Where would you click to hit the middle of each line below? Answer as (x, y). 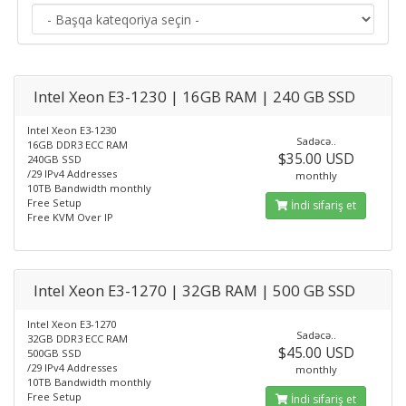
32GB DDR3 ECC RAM (77, 338)
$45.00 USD (316, 353)
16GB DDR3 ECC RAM (77, 145)
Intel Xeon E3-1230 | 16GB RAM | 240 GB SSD (194, 97)
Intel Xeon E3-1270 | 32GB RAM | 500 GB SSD (194, 290)
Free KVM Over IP (70, 217)
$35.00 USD (316, 159)
